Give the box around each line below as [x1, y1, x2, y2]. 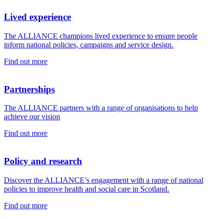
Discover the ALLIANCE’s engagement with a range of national [4, 175, 203, 184]
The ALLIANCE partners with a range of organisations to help [4, 104, 198, 112]
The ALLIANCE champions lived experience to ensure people [4, 31, 197, 40]
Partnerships [4, 84, 55, 94]
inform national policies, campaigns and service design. [4, 40, 174, 49]
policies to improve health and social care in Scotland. [4, 184, 169, 193]
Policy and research [4, 155, 82, 166]
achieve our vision [4, 112, 60, 121]
